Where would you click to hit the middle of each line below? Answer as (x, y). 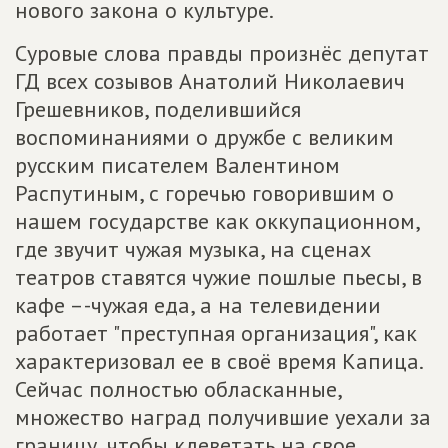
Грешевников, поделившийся (158, 109)
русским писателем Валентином (177, 165)
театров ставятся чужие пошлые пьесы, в (218, 277)
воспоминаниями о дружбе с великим (204, 137)
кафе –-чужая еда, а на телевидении (198, 305)
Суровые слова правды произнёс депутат (222, 53)
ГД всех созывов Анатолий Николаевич (210, 81)
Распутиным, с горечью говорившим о (204, 193)
